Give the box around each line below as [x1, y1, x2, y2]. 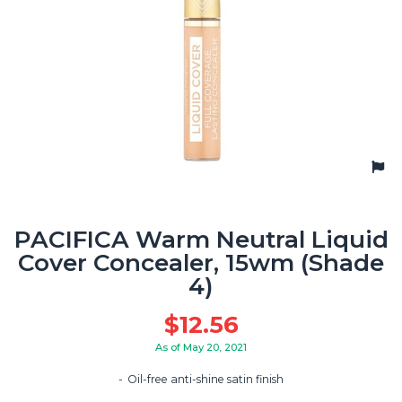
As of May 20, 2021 [155, 340, 247, 354]
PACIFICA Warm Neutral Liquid [13, 224, 389, 254]
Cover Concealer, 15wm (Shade [18, 248, 384, 277]
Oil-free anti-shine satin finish [127, 372, 284, 387]
